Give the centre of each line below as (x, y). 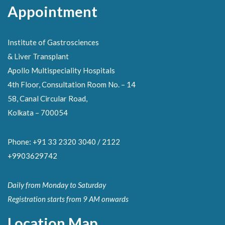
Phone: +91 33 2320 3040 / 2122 (64, 142)
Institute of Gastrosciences (53, 42)
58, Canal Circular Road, (47, 98)
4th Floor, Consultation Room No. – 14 (72, 84)
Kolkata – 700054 (38, 113)
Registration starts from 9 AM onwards (68, 199)
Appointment (52, 11)
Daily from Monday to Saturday (57, 185)
